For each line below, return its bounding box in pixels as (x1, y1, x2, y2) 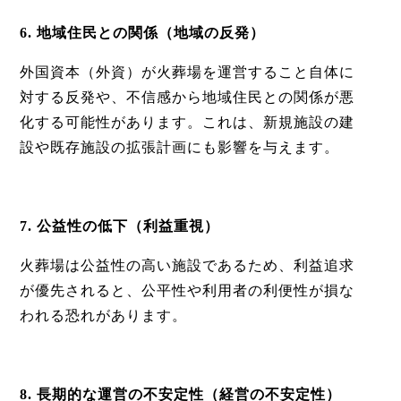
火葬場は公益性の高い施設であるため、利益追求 (19, 258, 354, 273)
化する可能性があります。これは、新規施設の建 (19, 115, 354, 130)
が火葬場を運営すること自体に (141, 64, 354, 80)
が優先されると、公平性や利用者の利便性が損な (19, 283, 354, 298)
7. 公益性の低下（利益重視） (19, 218, 219, 234)
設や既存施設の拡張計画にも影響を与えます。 (19, 140, 339, 155)
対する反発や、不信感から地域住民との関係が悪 (19, 90, 354, 105)
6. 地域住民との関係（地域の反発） (19, 25, 265, 40)
